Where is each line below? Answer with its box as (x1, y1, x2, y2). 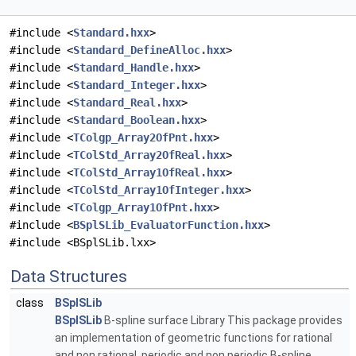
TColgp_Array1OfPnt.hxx (73, 201, 213, 215)
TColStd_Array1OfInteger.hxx (73, 184, 245, 197)
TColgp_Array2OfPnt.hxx (73, 131, 213, 145)
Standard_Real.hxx (73, 96, 181, 110)
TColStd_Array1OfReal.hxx (73, 166, 226, 180)
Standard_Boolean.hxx (73, 114, 200, 127)
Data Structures (10, 267, 127, 287)
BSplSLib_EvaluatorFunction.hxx (73, 219, 264, 232)
